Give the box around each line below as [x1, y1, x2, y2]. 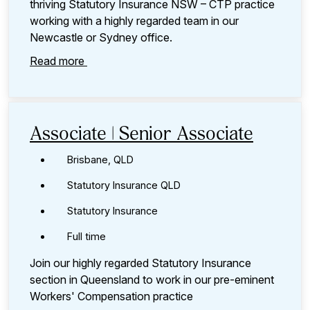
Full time [67, 230, 106, 242]
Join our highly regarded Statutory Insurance [30, 255, 251, 270]
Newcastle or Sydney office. [30, 30, 175, 44]
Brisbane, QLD [67, 153, 134, 165]
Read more [30, 53, 87, 68]
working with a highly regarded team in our [30, 13, 239, 28]
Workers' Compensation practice [30, 289, 193, 303]
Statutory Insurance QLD [67, 179, 181, 191]
